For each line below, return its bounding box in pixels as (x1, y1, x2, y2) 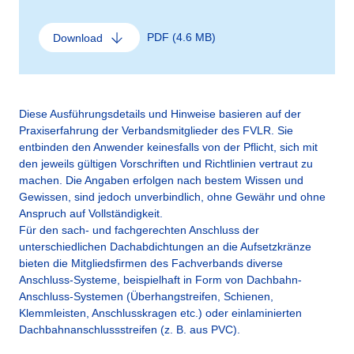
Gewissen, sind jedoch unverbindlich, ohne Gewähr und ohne (19, 190, 326, 203)
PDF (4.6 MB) (146, 30, 216, 43)
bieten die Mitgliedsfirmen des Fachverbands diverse (19, 256, 283, 269)
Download (53, 31, 103, 44)
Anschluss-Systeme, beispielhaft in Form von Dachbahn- (19, 273, 302, 286)
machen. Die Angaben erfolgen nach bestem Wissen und (19, 173, 303, 186)
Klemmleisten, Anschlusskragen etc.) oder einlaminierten (19, 306, 302, 319)
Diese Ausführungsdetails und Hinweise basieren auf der (19, 107, 301, 120)
